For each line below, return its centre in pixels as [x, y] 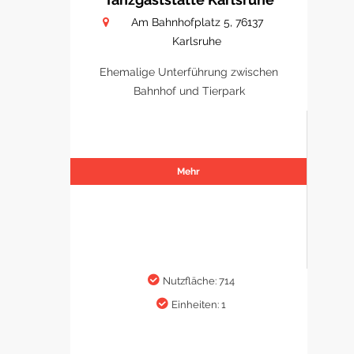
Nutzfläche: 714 [199, 281]
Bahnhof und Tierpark [189, 91]
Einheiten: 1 [199, 305]
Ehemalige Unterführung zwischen [189, 72]
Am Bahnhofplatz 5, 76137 [197, 23]
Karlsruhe [197, 41]
